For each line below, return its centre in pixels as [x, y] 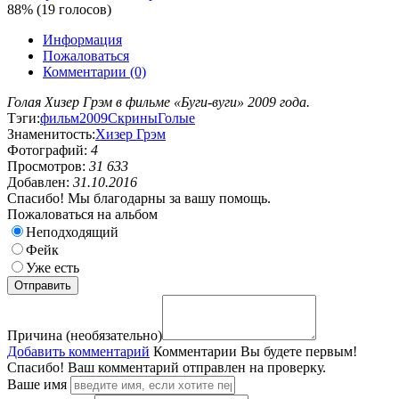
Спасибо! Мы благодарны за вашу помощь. [139, 198]
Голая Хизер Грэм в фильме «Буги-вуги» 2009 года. [159, 102]
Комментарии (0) [94, 71]
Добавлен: [40, 182]
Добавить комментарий [78, 351]
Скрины [133, 118]
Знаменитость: [51, 134]
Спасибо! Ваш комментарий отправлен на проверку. [167, 367]
